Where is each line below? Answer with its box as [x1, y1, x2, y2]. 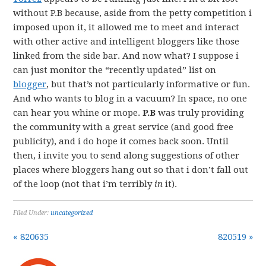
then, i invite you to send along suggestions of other [13, 150, 240, 161]
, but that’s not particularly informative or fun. [46, 79, 251, 90]
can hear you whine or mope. [13, 107, 143, 118]
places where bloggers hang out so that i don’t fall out [13, 164, 249, 175]
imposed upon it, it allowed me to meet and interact [13, 22, 240, 33]
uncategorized [50, 209, 93, 217]
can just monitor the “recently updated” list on [13, 65, 217, 75]
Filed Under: [13, 209, 51, 217]
